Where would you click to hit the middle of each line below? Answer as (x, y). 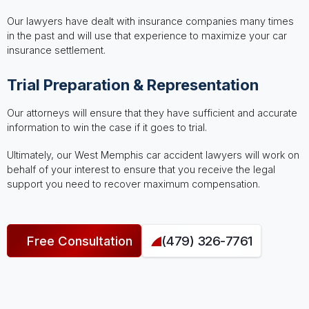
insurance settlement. (56, 50)
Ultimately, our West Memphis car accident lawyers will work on (153, 154)
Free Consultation (79, 241)
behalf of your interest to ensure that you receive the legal (141, 169)
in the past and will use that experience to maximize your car (147, 35)
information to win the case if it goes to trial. (107, 127)
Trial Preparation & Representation (132, 85)
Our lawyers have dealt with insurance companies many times (150, 21)
